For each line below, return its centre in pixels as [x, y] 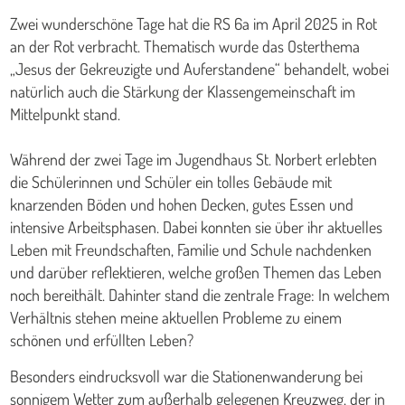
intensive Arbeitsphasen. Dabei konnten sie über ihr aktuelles [197, 226]
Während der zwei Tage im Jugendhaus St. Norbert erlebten [194, 159]
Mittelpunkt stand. [66, 113]
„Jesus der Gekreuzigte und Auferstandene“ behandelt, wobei [200, 68]
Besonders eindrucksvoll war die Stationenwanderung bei [187, 376]
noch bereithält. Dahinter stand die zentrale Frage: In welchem [200, 294]
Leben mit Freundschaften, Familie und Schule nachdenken [191, 249]
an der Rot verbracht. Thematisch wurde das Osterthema [185, 46]
